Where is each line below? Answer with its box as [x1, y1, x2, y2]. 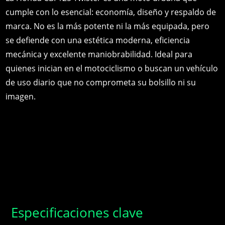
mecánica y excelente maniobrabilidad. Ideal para [6, 49, 193, 60]
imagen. [6, 91, 36, 102]
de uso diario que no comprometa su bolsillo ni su [6, 77, 196, 88]
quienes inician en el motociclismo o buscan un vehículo [6, 63, 218, 74]
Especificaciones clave [11, 203, 144, 222]
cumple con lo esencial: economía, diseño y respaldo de [6, 7, 216, 18]
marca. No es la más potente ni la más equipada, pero [6, 21, 210, 32]
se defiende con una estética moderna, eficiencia [6, 35, 190, 46]
